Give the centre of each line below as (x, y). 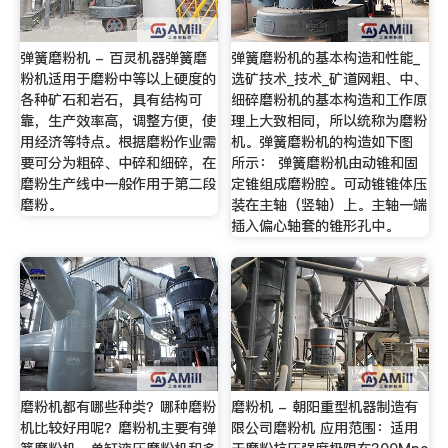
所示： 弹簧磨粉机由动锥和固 (325, 163)
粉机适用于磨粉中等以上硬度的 (117, 79)
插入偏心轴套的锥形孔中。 (315, 226)
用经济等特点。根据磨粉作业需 (117, 142)
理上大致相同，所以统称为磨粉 (329, 121)
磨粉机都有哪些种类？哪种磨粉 (117, 406)
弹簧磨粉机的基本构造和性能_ (326, 58)
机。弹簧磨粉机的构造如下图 (322, 142)
